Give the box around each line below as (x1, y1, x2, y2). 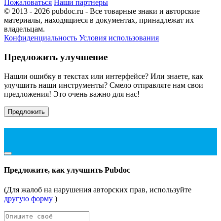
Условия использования (79, 34, 159, 42)
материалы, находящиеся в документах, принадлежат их (4, 16, 194, 25)
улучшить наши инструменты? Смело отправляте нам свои (4, 80, 203, 89)
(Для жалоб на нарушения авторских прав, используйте (4, 185, 191, 194)
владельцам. (4, 25, 45, 34)
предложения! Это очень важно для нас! (4, 89, 140, 98)
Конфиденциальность (4, 34, 79, 42)
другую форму (4, 194, 55, 203)
